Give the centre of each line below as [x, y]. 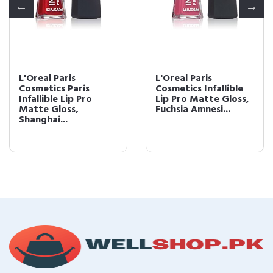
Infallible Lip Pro [55, 99]
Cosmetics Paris [54, 89]
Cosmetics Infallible [199, 89]
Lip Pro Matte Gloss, [202, 99]
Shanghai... [43, 120]
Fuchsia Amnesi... [193, 110]
